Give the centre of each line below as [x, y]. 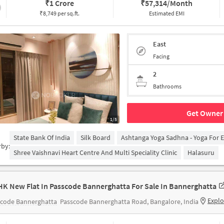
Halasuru [201, 152]
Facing [161, 56]
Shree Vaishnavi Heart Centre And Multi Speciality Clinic [95, 152]
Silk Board [95, 137]
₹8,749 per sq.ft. [60, 13]
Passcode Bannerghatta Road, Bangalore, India [129, 201]
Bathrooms [167, 86]
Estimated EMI [166, 13]
